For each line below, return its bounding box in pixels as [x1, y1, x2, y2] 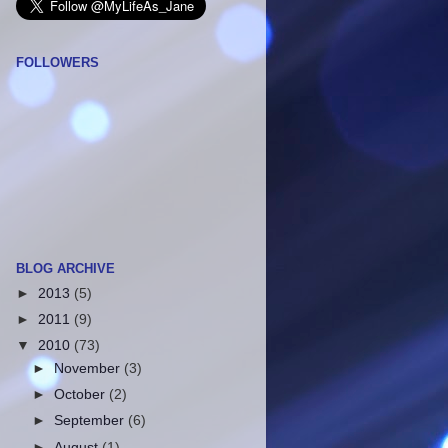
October [54, 387, 110, 403]
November [54, 361, 125, 377]
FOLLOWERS [16, 54, 99, 70]
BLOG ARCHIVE [16, 261, 115, 277]
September [54, 413, 129, 429]
